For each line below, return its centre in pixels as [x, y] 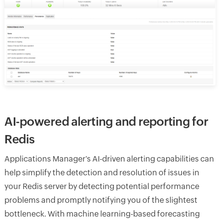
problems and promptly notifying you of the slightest [101, 200]
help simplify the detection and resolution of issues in [102, 172]
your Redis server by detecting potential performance [102, 186]
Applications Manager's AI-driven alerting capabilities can [109, 159]
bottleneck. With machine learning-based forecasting [102, 214]
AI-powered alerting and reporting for [106, 121]
